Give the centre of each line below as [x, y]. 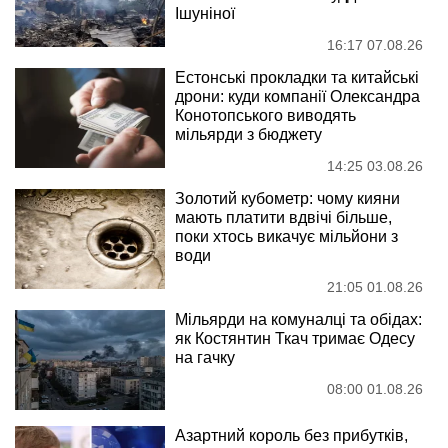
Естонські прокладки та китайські [297, 77]
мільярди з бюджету [248, 134]
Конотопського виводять [265, 115]
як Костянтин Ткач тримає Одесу [295, 338]
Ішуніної [205, 13]
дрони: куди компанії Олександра [297, 96]
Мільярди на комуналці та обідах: [298, 319]
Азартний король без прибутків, [291, 435]
